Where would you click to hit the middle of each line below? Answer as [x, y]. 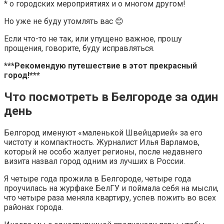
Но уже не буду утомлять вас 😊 [64, 21]
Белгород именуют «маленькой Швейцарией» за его [103, 132]
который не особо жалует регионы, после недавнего [103, 151]
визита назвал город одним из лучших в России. [94, 161]
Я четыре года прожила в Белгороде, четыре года [97, 178]
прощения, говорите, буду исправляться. [79, 48]
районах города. [33, 207]
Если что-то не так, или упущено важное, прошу [93, 38]
